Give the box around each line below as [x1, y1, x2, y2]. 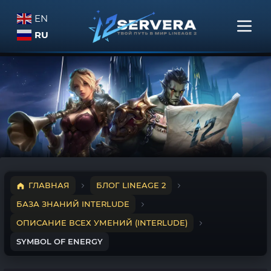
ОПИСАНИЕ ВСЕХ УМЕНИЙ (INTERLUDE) [16, 218, 188, 227]
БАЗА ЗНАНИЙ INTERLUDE [16, 199, 129, 209]
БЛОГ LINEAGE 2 [96, 180, 166, 190]
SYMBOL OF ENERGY [16, 237, 103, 246]
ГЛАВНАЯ [28, 180, 70, 190]
